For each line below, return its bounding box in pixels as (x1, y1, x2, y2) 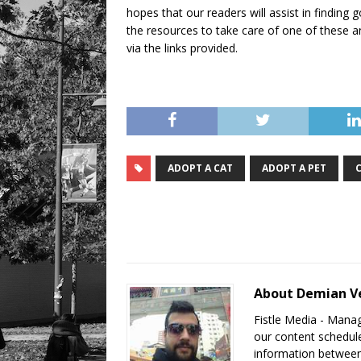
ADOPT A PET (262, 161, 326, 176)
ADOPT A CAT (168, 161, 233, 176)
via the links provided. (127, 40, 238, 56)
